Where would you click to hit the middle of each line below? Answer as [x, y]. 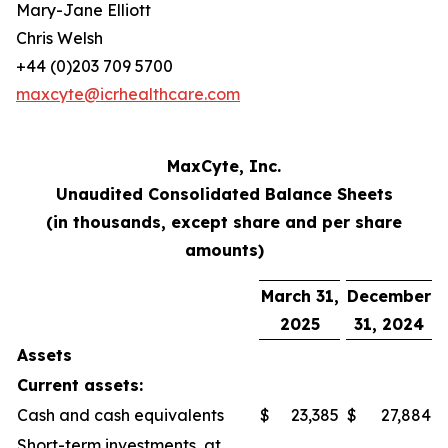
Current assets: [80, 385]
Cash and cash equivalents [120, 415]
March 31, [299, 296]
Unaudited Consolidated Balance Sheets [224, 194]
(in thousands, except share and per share [224, 222]
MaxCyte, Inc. [224, 166]
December [389, 296]
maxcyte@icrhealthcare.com [128, 94]
